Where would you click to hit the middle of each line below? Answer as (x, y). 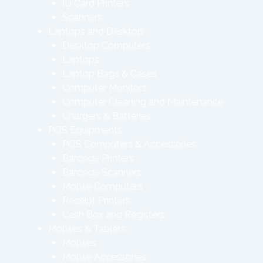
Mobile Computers (102, 186)
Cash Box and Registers (114, 215)
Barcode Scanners (102, 172)
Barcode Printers (98, 158)
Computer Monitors (104, 88)
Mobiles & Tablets (87, 229)
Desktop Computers (106, 45)
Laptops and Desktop (96, 31)
